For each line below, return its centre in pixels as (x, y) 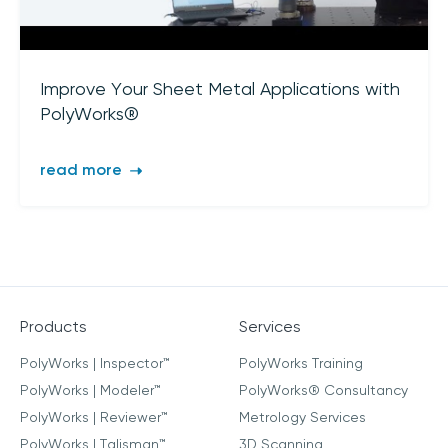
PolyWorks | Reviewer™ (94, 418)
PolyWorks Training (301, 364)
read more (83, 170)
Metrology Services (302, 418)
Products (53, 328)
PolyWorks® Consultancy (323, 391)
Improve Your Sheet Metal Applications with (220, 89)
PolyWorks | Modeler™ (90, 391)
